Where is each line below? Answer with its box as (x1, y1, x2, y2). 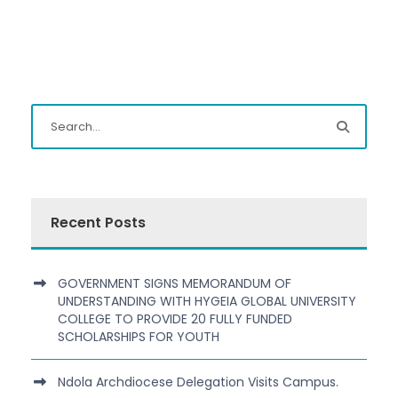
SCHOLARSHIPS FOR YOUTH (58, 328, 219, 346)
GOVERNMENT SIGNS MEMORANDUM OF (58, 275, 291, 293)
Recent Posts (51, 212, 146, 234)
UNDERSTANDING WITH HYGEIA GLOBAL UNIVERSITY (58, 292, 356, 311)
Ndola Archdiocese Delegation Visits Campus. (58, 373, 338, 392)
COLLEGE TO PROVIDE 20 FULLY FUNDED (58, 310, 292, 329)
